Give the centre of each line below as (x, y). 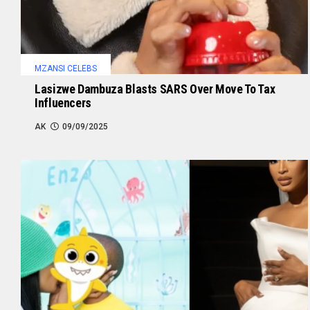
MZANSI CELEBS (66, 68)
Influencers (63, 102)
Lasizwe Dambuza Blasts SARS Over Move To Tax (155, 89)
